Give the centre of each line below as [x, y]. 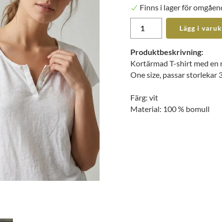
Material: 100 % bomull [170, 109]
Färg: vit [144, 98]
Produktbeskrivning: [167, 52]
